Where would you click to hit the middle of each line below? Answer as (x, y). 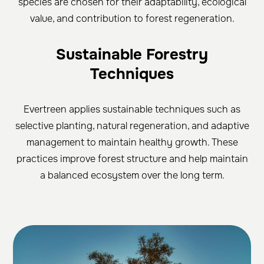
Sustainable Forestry (132, 54)
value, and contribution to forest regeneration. (132, 18)
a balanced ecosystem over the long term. (132, 175)
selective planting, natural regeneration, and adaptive (132, 126)
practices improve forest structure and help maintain (132, 159)
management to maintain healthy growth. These (132, 142)
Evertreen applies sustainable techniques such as (132, 109)
